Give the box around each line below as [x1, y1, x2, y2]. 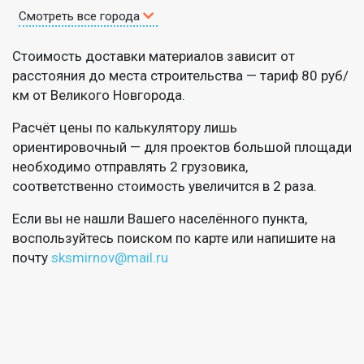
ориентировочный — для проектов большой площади [12, 138, 352, 155]
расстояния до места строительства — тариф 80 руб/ [12, 67, 349, 84]
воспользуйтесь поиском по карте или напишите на [12, 229, 336, 246]
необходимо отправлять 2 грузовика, [12, 158, 248, 175]
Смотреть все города [19, 8, 143, 24]
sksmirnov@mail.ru [51, 249, 168, 266]
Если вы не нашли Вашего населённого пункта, [12, 210, 307, 227]
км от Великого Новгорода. [12, 86, 185, 103]
